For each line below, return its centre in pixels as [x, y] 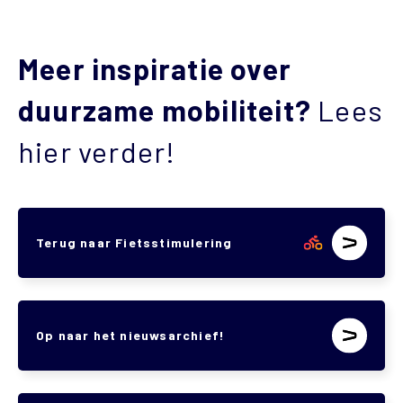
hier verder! [97, 151]
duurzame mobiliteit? [168, 110]
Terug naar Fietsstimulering [134, 242]
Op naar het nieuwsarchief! [131, 335]
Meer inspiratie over [155, 68]
